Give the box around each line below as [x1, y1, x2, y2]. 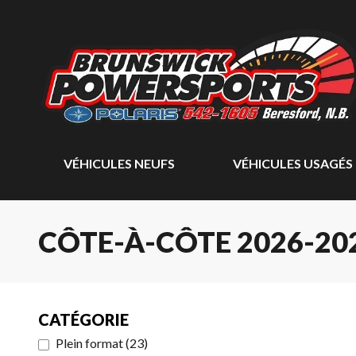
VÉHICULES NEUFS [64, 156, 175, 171]
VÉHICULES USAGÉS [232, 156, 353, 171]
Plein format [56, 335, 123, 350]
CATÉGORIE [38, 310, 129, 329]
